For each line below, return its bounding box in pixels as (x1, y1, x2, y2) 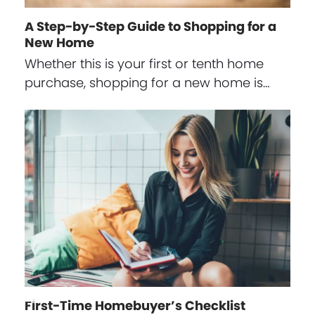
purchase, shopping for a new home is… (24, 73, 270, 91)
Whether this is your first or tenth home (24, 54, 264, 72)
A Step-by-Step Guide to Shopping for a (24, 17, 276, 35)
